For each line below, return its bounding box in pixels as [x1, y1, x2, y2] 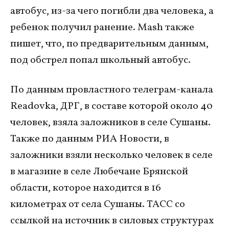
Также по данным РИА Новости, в [10, 132, 169, 146]
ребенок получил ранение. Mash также [10, 20, 194, 35]
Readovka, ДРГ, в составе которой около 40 [10, 99, 213, 113]
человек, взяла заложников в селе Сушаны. [10, 116, 211, 130]
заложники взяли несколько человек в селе [10, 148, 213, 163]
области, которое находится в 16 [10, 181, 161, 195]
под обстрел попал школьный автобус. [10, 53, 191, 67]
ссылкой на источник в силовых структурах [10, 214, 214, 228]
